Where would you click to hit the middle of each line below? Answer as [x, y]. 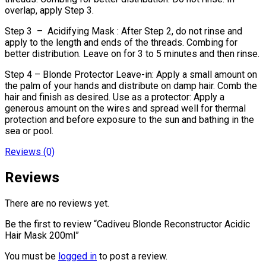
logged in [77, 256]
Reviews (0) [30, 151]
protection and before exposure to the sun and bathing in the [129, 119]
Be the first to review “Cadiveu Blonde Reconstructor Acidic [127, 224]
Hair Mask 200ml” [42, 235]
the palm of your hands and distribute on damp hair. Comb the [131, 85]
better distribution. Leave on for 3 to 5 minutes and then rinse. [132, 53]
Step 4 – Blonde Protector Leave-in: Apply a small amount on [131, 74]
